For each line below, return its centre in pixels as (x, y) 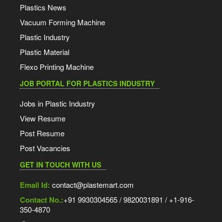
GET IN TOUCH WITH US (60, 165)
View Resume (43, 118)
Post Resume (42, 133)
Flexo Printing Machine (57, 67)
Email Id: (35, 185)
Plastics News (43, 7)
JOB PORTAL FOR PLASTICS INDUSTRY (87, 83)
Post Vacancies (45, 148)
